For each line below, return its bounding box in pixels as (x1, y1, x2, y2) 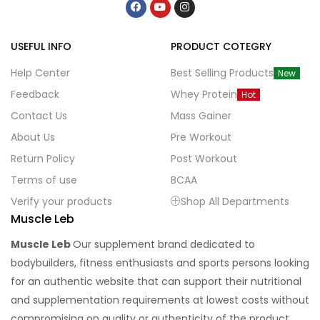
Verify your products (11, 194, 112, 209)
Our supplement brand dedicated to (73, 237, 255, 251)
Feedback (11, 87, 59, 101)
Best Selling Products (171, 66, 274, 80)
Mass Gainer (171, 109, 231, 123)
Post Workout (171, 151, 237, 166)
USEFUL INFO (11, 39, 71, 54)
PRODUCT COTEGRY (171, 39, 271, 54)
